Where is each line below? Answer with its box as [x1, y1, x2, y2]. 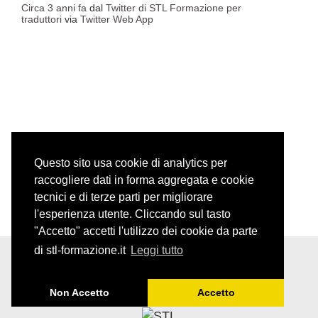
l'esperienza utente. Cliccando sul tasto [34, 208, 231, 221]
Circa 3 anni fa [21, 1, 87, 13]
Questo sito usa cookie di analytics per [34, 157, 227, 170]
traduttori [21, 13, 62, 25]
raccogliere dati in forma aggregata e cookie [34, 174, 254, 187]
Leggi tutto [131, 244, 184, 257]
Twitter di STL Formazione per [106, 1, 241, 13]
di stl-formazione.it [34, 244, 128, 257]
